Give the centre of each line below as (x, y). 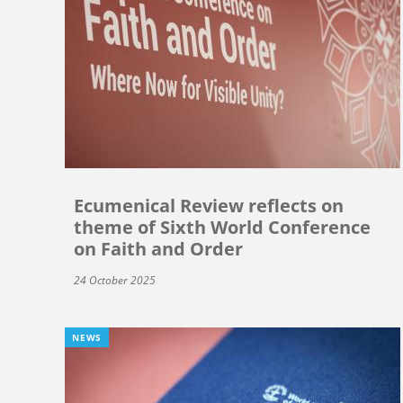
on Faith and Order (158, 249)
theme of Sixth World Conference (222, 228)
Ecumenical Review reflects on (209, 206)
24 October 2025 (115, 281)
